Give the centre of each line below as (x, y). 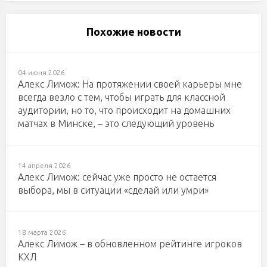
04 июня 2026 (41, 73)
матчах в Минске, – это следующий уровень (116, 124)
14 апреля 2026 (44, 166)
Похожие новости (133, 32)
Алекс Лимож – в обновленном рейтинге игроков (130, 244)
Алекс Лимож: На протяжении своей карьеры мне (130, 84)
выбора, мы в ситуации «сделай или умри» (113, 190)
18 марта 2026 (42, 232)
